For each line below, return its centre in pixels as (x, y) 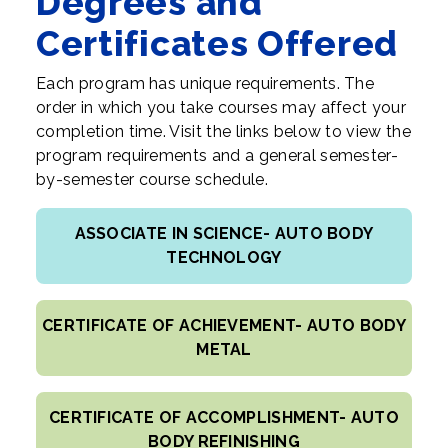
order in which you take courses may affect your (221, 107)
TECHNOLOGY (224, 257)
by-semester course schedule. (152, 179)
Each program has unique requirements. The (205, 83)
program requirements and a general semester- (217, 155)
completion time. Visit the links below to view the (224, 131)
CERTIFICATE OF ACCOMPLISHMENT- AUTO (224, 417)
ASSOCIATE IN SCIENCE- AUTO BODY (224, 233)
